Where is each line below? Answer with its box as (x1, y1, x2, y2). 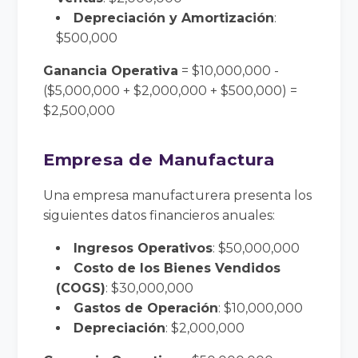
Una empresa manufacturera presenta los (43, 187, 312, 203)
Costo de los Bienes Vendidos (74, 260, 281, 276)
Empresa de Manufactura (43, 149, 275, 169)
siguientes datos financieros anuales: (43, 207, 276, 223)
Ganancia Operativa (43, 62, 179, 78)
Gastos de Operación (74, 300, 219, 316)
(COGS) (56, 280, 106, 296)
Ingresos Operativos (74, 240, 213, 256)
